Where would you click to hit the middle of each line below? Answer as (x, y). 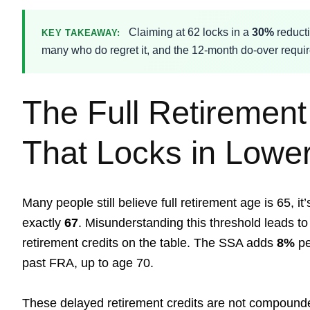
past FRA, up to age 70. (88, 263)
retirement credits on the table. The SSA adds (149, 243)
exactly (43, 223)
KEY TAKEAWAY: (81, 33)
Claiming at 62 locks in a (189, 32)
